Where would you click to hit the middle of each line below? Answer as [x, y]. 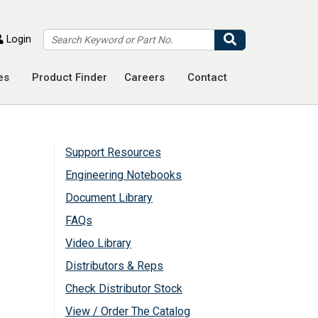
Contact [207, 77]
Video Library [98, 243]
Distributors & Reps [114, 266]
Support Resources [113, 152]
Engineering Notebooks [124, 175]
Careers [144, 77]
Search [253, 39]
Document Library [109, 198]
